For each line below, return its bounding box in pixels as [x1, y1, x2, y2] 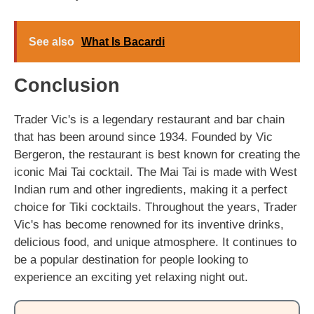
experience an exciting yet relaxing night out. [14, 270, 248, 284]
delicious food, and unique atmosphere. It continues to [14, 235, 296, 249]
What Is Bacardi [81, 35, 165, 48]
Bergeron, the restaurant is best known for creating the [14, 147, 300, 161]
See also [29, 35, 74, 48]
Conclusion [14, 74, 120, 96]
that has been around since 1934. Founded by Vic [14, 130, 273, 144]
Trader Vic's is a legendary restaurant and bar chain [14, 112, 285, 126]
